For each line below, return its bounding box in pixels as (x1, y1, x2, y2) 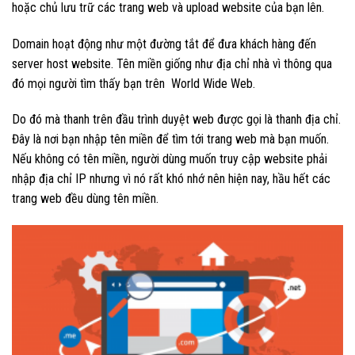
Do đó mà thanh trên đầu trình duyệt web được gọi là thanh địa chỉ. (12, 112, 341, 128)
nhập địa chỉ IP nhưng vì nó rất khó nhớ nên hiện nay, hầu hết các (12, 171, 330, 187)
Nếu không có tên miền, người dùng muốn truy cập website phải (12, 151, 327, 167)
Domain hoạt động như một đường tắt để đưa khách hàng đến (12, 36, 316, 52)
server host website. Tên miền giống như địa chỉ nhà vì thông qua (12, 55, 332, 71)
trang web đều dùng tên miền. (12, 191, 158, 207)
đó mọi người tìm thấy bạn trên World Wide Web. (12, 75, 255, 91)
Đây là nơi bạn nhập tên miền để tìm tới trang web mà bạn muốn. (12, 132, 329, 147)
